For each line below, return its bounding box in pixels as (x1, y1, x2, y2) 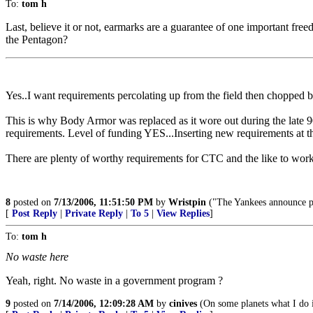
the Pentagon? (6, 34, 68, 45)
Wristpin (168, 197, 206, 208)
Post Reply (12, 208, 57, 219)
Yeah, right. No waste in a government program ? (6, 275, 223, 286)
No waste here (6, 251, 68, 263)
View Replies (156, 208, 210, 219)
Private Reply (65, 208, 123, 219)
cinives (169, 298, 197, 309)
